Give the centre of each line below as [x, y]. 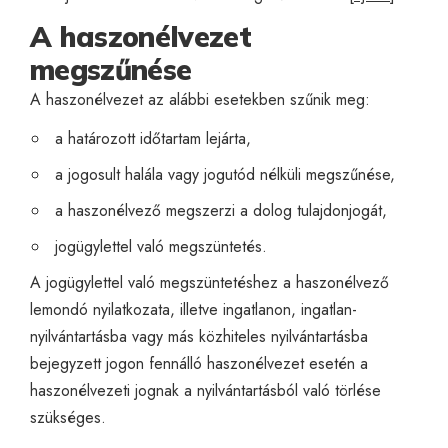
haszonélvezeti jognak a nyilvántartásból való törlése [205, 390]
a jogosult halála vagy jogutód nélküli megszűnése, [224, 174]
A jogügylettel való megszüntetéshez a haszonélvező [209, 282]
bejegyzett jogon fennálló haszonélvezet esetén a [199, 363]
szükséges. [68, 417]
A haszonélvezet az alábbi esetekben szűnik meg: [200, 99]
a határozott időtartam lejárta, [152, 138]
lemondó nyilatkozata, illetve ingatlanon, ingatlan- [193, 309]
